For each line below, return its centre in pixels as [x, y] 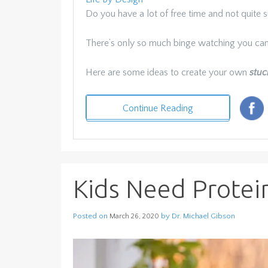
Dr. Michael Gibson [203, 216]
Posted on [91, 216]
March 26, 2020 [134, 216]
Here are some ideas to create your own [167, 72]
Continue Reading [158, 108]
